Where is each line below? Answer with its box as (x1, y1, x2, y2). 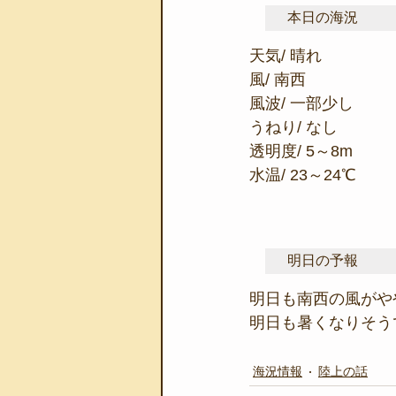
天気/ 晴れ (249, 46, 322, 65)
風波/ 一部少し (249, 94, 354, 112)
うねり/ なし (249, 118, 338, 136)
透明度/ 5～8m (249, 141, 353, 160)
